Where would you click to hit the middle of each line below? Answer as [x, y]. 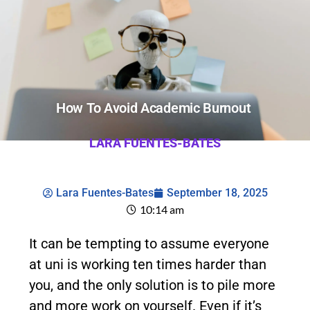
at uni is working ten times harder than [148, 264]
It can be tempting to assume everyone [149, 244]
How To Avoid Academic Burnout [155, 108]
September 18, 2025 [217, 193]
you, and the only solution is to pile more [152, 285]
